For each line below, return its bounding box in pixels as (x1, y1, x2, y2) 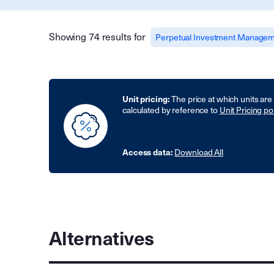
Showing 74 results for (49, 31, 146, 43)
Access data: (122, 147, 175, 158)
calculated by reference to (122, 105, 220, 116)
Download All (174, 147, 224, 158)
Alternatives (49, 227, 154, 251)
